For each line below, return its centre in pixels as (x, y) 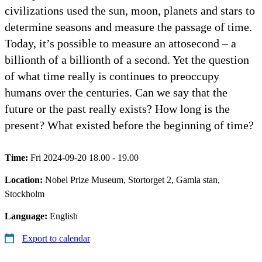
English (64, 216)
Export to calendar (56, 238)
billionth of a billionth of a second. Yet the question (127, 59)
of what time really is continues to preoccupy (112, 76)
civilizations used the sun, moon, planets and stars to (130, 10)
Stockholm (25, 194)
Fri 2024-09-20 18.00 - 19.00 (85, 157)
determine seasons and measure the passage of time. (128, 27)
